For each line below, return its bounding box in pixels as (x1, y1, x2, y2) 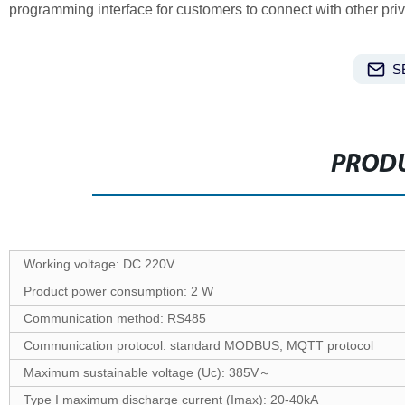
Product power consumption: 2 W (23, 284, 213, 298)
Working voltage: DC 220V (23, 257, 174, 271)
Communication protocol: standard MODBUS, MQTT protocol (23, 338, 373, 353)
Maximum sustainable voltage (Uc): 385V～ (23, 365, 271, 380)
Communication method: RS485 (23, 311, 206, 325)
